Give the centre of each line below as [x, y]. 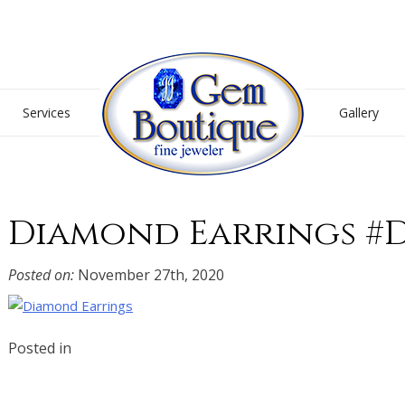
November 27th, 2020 [149, 275]
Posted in [40, 348]
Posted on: [41, 275]
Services [47, 113]
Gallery [358, 113]
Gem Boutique [352, 64]
